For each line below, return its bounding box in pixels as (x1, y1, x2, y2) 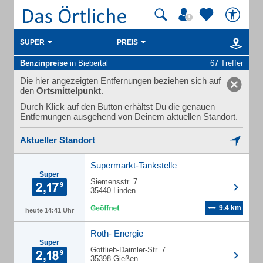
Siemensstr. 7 (90, 177, 137, 186)
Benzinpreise (20, 59, 68, 68)
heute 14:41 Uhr (25, 207, 74, 214)
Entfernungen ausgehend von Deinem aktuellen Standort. (20, 112, 238, 122)
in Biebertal (68, 59, 108, 68)
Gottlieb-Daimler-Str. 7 (90, 245, 166, 254)
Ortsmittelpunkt (36, 86, 101, 96)
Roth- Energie (90, 228, 143, 238)
